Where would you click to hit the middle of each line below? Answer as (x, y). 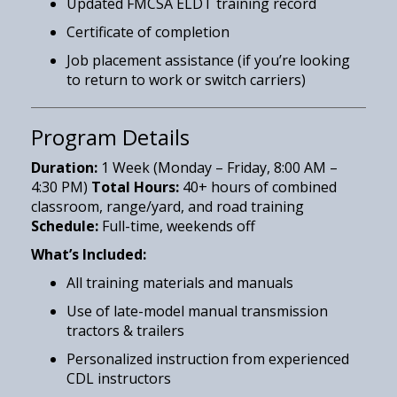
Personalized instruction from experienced (208, 358)
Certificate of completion (148, 31)
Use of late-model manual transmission (197, 311)
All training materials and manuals (180, 282)
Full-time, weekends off (177, 226)
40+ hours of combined (258, 187)
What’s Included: (89, 254)
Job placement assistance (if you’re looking (208, 60)
